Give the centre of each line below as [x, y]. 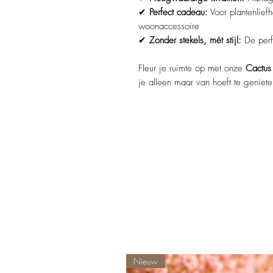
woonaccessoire [169, 27]
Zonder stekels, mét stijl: [195, 41]
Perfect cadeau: [179, 12]
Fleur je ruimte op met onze [192, 69]
